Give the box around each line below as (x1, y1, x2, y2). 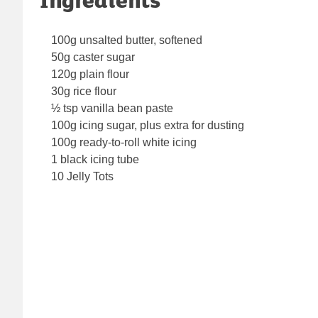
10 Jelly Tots (51, 170, 114, 182)
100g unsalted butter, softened (51, 33, 202, 46)
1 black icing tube (51, 153, 139, 165)
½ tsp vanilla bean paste (51, 102, 173, 114)
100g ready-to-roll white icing (51, 136, 197, 148)
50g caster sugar (51, 50, 135, 63)
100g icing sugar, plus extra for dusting (51, 119, 244, 131)
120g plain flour (51, 67, 129, 80)
